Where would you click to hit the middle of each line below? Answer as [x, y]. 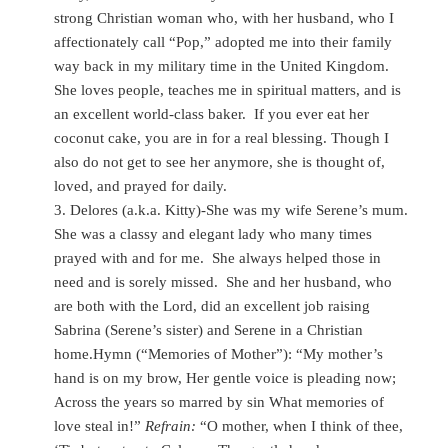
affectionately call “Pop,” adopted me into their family [223, 42]
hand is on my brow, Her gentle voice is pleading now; [225, 378]
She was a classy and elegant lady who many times [213, 234]
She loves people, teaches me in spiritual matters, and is [228, 90]
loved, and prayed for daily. [141, 186]
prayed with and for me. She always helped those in [218, 258]
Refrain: [171, 426]
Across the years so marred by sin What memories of [219, 402]
